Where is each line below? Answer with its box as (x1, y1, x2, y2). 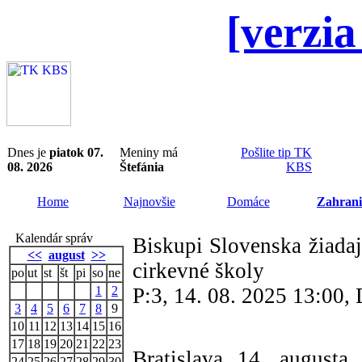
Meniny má (120, 145, 178, 159)
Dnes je (7, 145, 49, 159)
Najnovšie (123, 195, 175, 208)
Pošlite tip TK (241, 145, 312, 159)
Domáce (226, 195, 270, 208)
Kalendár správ (9, 231, 93, 245)
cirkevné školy (133, 259, 264, 283)
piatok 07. (49, 145, 103, 159)
